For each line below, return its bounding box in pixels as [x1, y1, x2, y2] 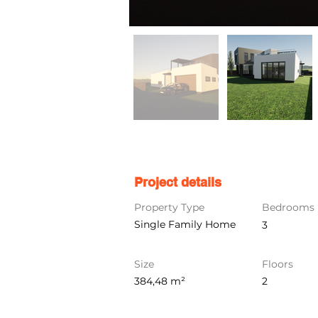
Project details [134, 175, 221, 190]
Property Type [134, 201, 204, 214]
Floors [262, 258, 293, 270]
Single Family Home [134, 218, 236, 231]
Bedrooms [262, 201, 314, 214]
